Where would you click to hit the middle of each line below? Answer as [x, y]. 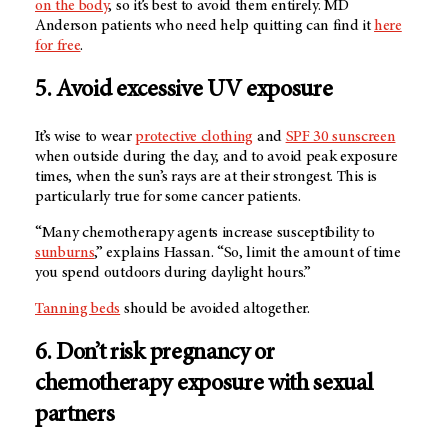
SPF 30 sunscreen [340, 136]
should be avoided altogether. [215, 308]
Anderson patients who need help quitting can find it [205, 25]
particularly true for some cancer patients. [168, 196]
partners [75, 415]
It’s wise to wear [85, 136]
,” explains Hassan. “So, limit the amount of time [247, 252]
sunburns [65, 252]
